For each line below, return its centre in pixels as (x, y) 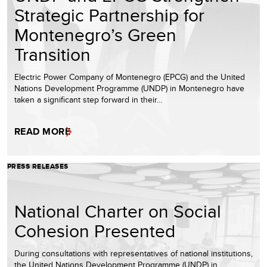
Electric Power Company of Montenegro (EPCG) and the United (130, 77)
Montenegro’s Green (95, 34)
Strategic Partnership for (109, 15)
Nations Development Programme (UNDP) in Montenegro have (129, 88)
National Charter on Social (118, 211)
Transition (52, 54)
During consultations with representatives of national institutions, (133, 253)
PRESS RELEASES (38, 166)
